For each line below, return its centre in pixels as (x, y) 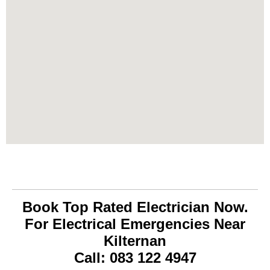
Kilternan (135, 240)
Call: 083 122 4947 (135, 257)
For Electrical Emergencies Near (135, 224)
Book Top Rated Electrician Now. (135, 207)
